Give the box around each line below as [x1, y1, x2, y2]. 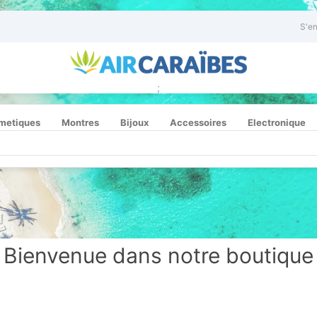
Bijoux [120, 117, 149, 128]
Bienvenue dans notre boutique [4, 243, 313, 268]
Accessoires [170, 117, 226, 128]
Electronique [248, 117, 306, 128]
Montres [62, 117, 99, 128]
